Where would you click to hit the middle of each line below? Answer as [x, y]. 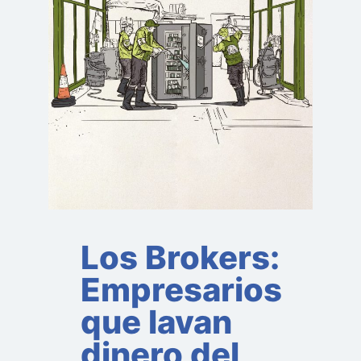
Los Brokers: [180, 257]
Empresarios [181, 289]
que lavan [156, 322]
